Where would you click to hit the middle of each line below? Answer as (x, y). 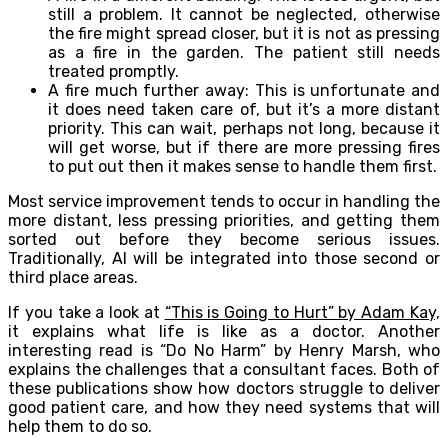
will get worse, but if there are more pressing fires (244, 147)
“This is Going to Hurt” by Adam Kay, (302, 312)
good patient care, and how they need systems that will (224, 407)
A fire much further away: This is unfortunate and (244, 90)
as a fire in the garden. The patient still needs (244, 52)
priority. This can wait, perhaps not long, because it (244, 128)
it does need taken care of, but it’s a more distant (244, 109)
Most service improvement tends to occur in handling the (224, 201)
